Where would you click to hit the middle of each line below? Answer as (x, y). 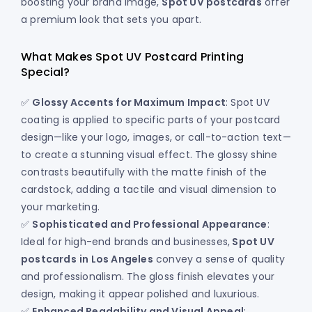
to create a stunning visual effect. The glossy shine (149, 155)
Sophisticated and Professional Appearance (150, 225)
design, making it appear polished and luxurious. (140, 294)
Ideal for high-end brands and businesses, (126, 242)
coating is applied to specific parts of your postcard (151, 120)
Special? (46, 72)
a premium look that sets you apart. (111, 20)
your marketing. (60, 207)
